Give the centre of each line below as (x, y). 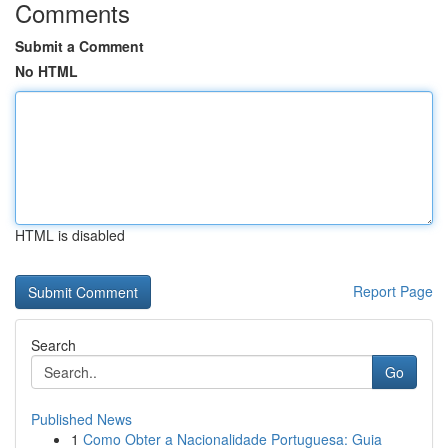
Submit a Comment (79, 46)
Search (53, 345)
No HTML (46, 71)
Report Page (393, 291)
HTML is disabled (70, 235)
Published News (81, 419)
